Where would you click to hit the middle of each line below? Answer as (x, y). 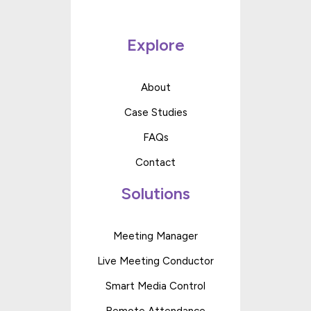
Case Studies (155, 112)
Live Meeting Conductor (155, 261)
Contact (155, 162)
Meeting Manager (155, 236)
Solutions (155, 193)
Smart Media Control (155, 286)
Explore (155, 44)
